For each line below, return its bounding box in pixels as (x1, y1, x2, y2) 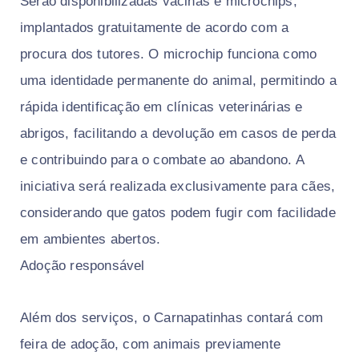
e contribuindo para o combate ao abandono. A (20, 152, 304, 168)
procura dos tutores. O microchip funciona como (20, 46, 317, 63)
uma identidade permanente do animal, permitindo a (20, 73, 337, 89)
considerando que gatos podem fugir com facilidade (20, 205, 336, 221)
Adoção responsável (20, 258, 145, 274)
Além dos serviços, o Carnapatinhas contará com (20, 310, 324, 326)
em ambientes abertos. (20, 232, 161, 248)
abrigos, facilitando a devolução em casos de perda (20, 126, 337, 142)
